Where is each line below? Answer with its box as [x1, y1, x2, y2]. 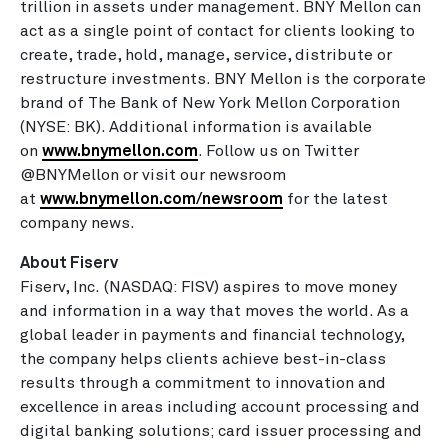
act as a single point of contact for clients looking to [20, 23, 415, 39]
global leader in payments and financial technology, [20, 327, 404, 343]
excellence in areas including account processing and [20, 399, 420, 415]
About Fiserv [20, 255, 118, 271]
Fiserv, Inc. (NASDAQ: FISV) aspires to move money [20, 279, 397, 295]
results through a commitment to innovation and [20, 375, 386, 391]
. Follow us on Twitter [198, 143, 359, 159]
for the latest [283, 191, 388, 207]
